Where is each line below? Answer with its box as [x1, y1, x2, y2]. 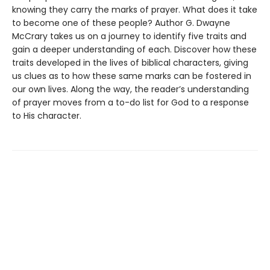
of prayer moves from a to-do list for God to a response [12, 96, 249, 109]
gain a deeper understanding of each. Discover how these [12, 43, 257, 56]
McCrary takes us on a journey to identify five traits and [12, 30, 246, 43]
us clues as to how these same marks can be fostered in [12, 70, 251, 83]
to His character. [12, 110, 81, 122]
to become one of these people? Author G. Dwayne [12, 17, 230, 30]
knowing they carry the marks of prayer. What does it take [12, 4, 257, 16]
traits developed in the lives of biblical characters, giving [12, 57, 248, 69]
